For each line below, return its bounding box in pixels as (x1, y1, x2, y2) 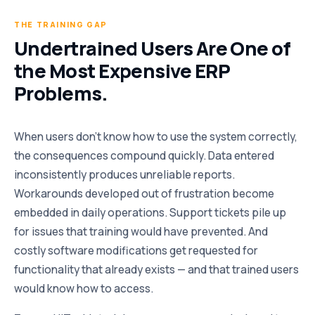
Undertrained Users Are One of (14, 35, 291, 61)
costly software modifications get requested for (14, 243, 258, 258)
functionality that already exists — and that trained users (14, 262, 299, 277)
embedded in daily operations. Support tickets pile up (14, 205, 286, 220)
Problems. (14, 80, 108, 106)
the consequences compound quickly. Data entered (14, 148, 274, 163)
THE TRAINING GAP (14, 19, 108, 30)
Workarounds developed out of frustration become (14, 186, 274, 201)
